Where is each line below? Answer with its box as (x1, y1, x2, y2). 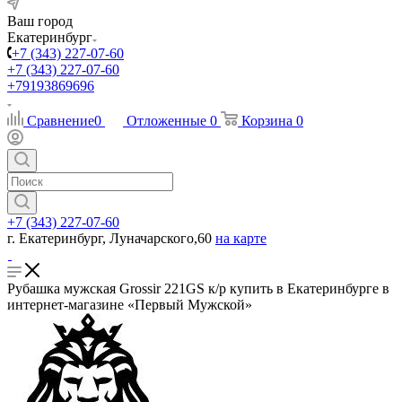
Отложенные (127, 113, 206, 128)
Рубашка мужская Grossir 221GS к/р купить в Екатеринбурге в (7, 281, 389, 296)
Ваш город (7, 13, 73, 29)
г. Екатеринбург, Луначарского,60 (7, 231, 212, 246)
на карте (215, 231, 267, 246)
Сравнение (27, 113, 94, 128)
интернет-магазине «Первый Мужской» (7, 297, 252, 312)
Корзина (241, 113, 293, 128)
